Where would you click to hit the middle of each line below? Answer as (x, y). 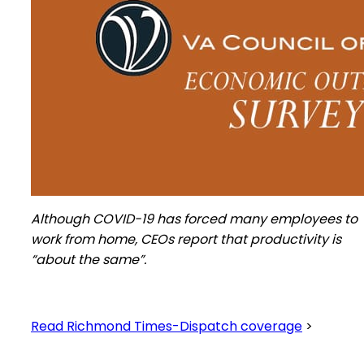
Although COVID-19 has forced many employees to (194, 219)
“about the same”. (89, 260)
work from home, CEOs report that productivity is (186, 239)
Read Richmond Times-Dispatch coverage (167, 326)
